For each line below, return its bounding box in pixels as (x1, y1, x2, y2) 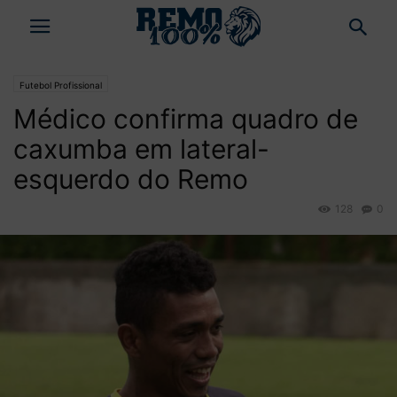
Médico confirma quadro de (13, 103, 358, 135)
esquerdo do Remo (13, 163, 248, 195)
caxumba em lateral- (13, 133, 269, 165)
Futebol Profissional (19, 80, 102, 90)
